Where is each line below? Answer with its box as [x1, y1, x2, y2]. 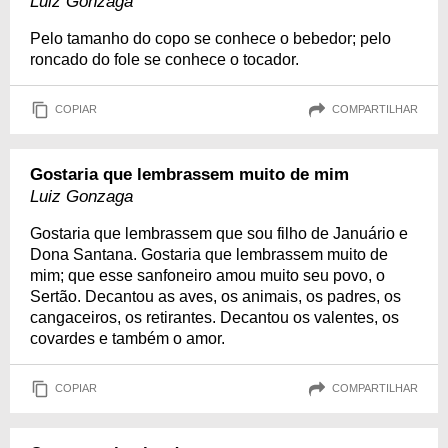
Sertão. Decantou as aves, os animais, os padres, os [30, 287, 401, 305]
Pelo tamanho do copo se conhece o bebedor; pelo [30, 29, 391, 47]
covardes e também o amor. [30, 329, 225, 347]
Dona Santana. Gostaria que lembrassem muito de [30, 245, 388, 263]
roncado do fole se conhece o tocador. [30, 50, 299, 68]
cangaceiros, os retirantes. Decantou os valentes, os [30, 308, 399, 326]
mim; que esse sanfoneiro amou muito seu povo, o [30, 266, 385, 284]
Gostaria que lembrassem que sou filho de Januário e [30, 224, 408, 242]
